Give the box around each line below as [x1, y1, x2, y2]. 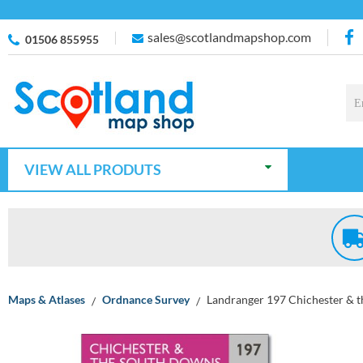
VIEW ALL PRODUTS [24, 160, 161, 178]
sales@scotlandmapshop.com [147, 29, 311, 45]
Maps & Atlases [8, 293, 85, 306]
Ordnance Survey [102, 293, 190, 306]
